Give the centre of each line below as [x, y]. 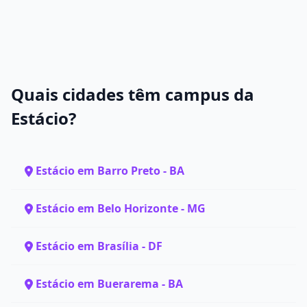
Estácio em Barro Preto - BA [110, 171]
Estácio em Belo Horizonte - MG [121, 208]
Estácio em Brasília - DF [99, 246]
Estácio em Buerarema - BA [109, 284]
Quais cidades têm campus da [133, 94]
